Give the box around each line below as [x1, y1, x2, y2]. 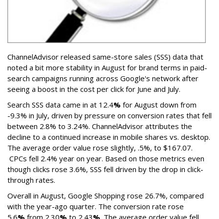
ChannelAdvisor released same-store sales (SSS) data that [7, 52, 203, 62]
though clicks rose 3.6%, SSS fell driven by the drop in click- [7, 164, 203, 175]
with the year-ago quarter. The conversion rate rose [7, 201, 184, 212]
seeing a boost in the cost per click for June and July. [7, 84, 180, 94]
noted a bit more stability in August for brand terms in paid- [7, 63, 207, 73]
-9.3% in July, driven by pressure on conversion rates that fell [7, 110, 212, 121]
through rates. [7, 175, 55, 185]
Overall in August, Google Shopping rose [7, 191, 143, 201]
